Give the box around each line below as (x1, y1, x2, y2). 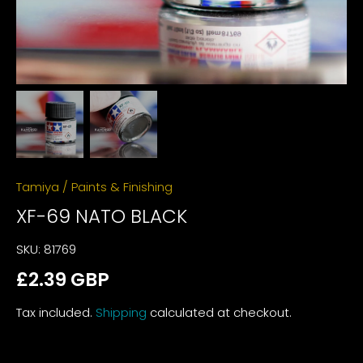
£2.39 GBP (16, 266, 109, 293)
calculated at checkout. (147, 303, 292, 321)
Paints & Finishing (71, 177, 173, 195)
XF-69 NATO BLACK (16, 203, 187, 229)
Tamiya (16, 177, 59, 195)
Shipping (96, 303, 147, 321)
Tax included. (16, 303, 96, 321)
